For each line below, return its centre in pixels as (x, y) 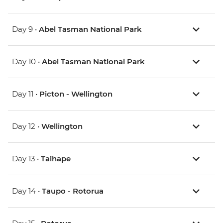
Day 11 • (26, 94)
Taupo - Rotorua (73, 191)
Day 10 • (27, 62)
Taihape (56, 159)
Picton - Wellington (76, 94)
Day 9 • (25, 29)
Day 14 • (27, 191)
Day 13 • (26, 159)
